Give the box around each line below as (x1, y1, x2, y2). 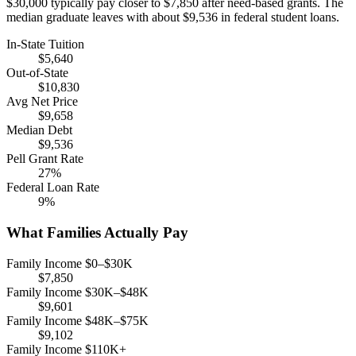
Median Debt (6, 123, 72, 137)
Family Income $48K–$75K (6, 313, 149, 327)
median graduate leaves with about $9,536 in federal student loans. (6, 10, 339, 25)
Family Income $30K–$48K (6, 284, 149, 299)
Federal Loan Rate (6, 180, 99, 195)
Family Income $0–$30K (6, 256, 133, 270)
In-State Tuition (6, 37, 84, 52)
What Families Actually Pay (6, 223, 188, 241)
